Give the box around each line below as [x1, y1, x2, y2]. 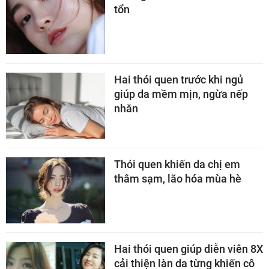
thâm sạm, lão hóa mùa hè [114, 172, 241, 186]
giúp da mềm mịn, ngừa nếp [114, 88, 248, 101]
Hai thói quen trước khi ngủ [114, 73, 243, 86]
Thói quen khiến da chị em [114, 158, 240, 171]
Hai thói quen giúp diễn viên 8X [114, 243, 263, 256]
